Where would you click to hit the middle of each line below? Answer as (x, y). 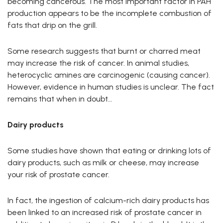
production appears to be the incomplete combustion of (110, 13)
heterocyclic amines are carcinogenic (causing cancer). (109, 75)
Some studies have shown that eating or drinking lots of (109, 151)
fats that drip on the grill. (52, 25)
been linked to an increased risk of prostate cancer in (105, 213)
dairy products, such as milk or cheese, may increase (103, 163)
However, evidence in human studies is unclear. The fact (111, 87)
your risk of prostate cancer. (58, 175)
